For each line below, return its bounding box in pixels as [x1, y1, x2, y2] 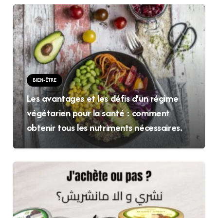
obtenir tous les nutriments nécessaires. [26, 120, 182, 135]
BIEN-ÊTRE [32, 77, 56, 84]
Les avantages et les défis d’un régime [26, 91, 179, 106]
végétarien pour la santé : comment [26, 106, 170, 120]
